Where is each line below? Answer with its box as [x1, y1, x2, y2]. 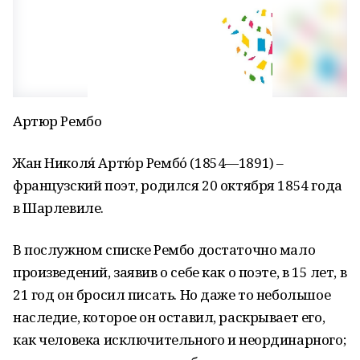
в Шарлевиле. [13, 198, 104, 217]
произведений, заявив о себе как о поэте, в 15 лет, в [13, 263, 347, 281]
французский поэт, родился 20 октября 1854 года [13, 176, 342, 194]
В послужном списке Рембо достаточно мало [13, 240, 316, 259]
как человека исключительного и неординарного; [13, 330, 346, 349]
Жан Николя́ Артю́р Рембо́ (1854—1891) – [13, 153, 284, 172]
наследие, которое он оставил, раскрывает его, [13, 308, 325, 326]
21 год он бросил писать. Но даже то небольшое [13, 285, 331, 304]
